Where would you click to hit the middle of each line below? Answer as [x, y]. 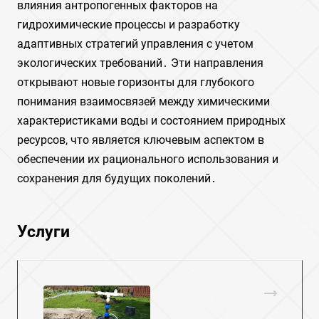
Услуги [43, 232]
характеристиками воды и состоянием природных [151, 121]
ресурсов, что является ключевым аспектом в [141, 140]
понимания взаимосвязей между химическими [143, 101]
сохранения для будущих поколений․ [117, 178]
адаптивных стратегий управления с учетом [135, 44]
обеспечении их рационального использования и [148, 159]
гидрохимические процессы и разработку [129, 25]
